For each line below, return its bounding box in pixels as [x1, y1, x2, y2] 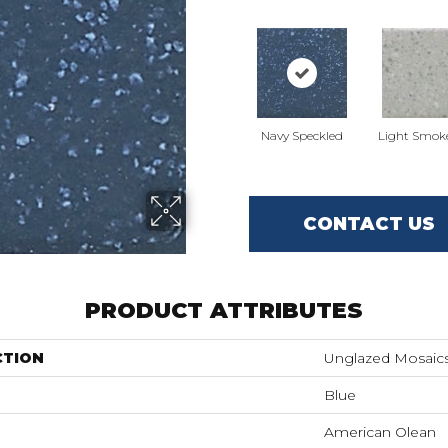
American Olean [324, 423, 436, 441]
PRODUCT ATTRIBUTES [85, 297, 363, 324]
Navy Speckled [260, 128, 343, 143]
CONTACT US [302, 212, 435, 235]
